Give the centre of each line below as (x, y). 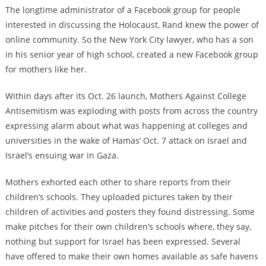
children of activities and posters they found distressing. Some (130, 212)
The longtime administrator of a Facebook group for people (123, 10)
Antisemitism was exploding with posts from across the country (131, 111)
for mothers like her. (46, 69)
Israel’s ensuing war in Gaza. (62, 156)
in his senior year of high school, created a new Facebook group (132, 55)
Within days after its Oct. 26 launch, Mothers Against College (126, 96)
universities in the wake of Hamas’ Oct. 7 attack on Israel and (126, 141)
